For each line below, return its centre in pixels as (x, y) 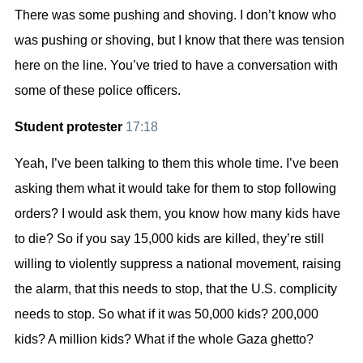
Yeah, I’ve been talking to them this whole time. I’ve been (177, 164)
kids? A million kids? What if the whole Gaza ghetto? (164, 340)
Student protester (70, 127)
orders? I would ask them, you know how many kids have (177, 214)
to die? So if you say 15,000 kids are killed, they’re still (169, 239)
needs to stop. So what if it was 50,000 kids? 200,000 (167, 314)
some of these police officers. (98, 90)
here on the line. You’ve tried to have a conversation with (176, 65)
